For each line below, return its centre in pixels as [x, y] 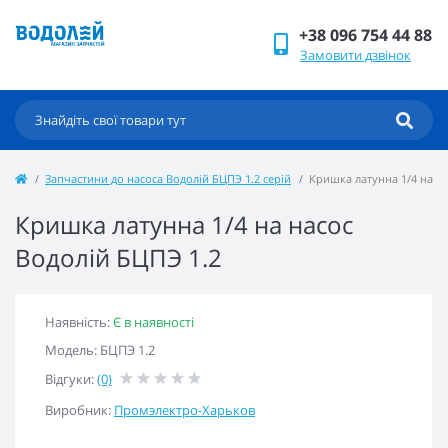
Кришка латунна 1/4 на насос [184, 224]
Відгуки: [71, 379]
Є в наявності [153, 322]
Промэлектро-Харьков [184, 410]
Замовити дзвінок [355, 55]
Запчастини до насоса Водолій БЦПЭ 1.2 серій [168, 178]
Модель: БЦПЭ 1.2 [100, 350]
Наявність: [79, 322]
